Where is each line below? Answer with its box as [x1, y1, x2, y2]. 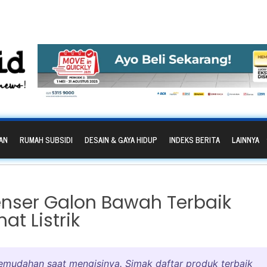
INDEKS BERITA [169, 133, 220, 147]
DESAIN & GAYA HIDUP [85, 133, 157, 147]
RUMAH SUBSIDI [20, 133, 73, 147]
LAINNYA [232, 133, 259, 147]
